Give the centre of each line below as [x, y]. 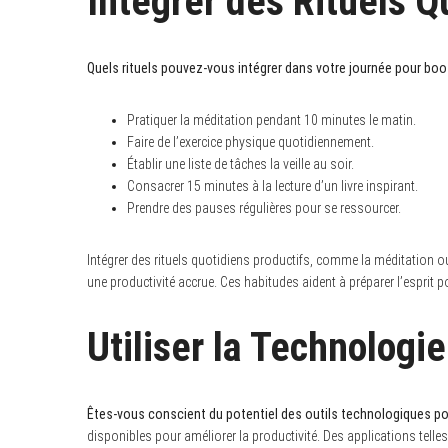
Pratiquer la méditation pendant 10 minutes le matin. [271, 119]
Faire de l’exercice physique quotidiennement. [250, 141]
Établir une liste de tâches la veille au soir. [240, 163]
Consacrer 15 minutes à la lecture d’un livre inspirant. [272, 185]
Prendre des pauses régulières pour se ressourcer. [264, 207]
